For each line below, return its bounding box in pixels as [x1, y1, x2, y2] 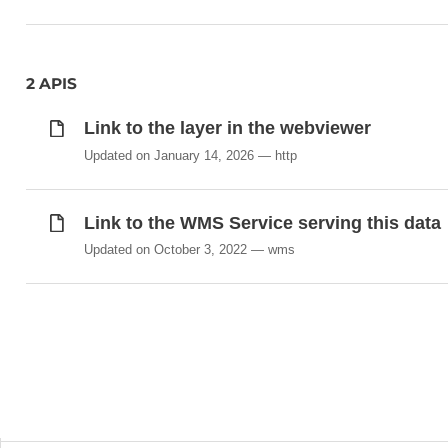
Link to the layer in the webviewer [83, 118, 371, 139]
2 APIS [26, 74, 78, 94]
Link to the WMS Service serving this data [83, 212, 441, 233]
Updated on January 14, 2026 [83, 147, 254, 163]
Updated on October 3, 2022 [83, 241, 247, 257]
